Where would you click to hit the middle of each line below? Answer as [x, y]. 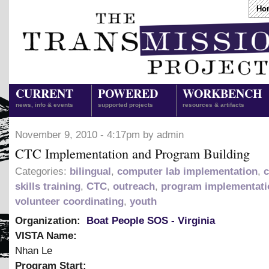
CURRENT [44, 93]
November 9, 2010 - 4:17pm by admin [99, 135]
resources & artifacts [213, 105]
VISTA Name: [47, 236]
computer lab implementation [187, 171]
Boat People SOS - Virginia [151, 221]
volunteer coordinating [69, 201]
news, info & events [44, 105]
